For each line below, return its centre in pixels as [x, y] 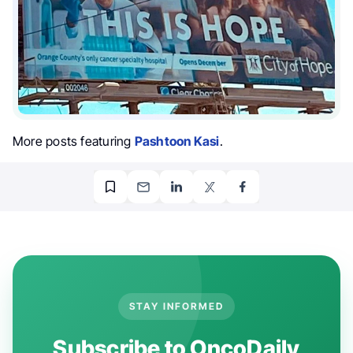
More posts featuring [74, 141]
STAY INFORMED [176, 306]
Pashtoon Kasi [177, 141]
